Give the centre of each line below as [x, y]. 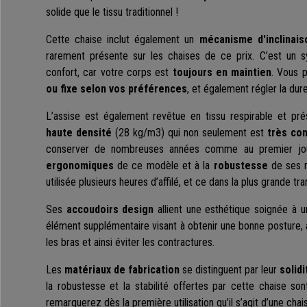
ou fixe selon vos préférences [116, 89]
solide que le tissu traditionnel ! [112, 12]
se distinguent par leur [230, 270]
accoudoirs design [110, 210]
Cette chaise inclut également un [123, 40]
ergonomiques [80, 166]
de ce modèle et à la [164, 166]
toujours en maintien [222, 73]
